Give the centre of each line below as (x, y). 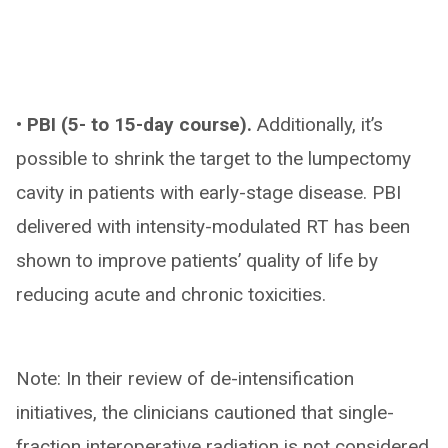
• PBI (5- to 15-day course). (134, 124)
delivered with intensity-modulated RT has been (213, 226)
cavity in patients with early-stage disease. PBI (208, 192)
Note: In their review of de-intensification (185, 378)
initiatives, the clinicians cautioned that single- (205, 412)
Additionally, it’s (317, 124)
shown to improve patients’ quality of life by (197, 260)
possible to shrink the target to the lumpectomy (213, 158)
